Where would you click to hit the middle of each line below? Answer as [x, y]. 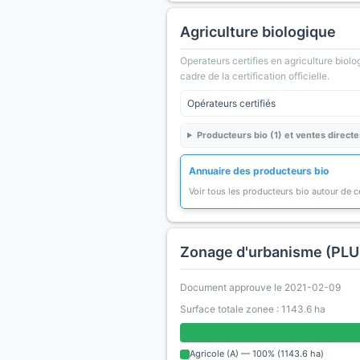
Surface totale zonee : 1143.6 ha [253, 309]
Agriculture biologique [258, 32]
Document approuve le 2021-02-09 [260, 287]
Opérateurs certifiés [231, 103]
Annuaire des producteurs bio [259, 171]
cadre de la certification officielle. [255, 76]
